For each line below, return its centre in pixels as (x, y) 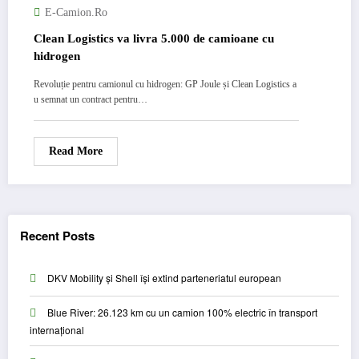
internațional (57, 330)
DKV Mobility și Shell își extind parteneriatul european (164, 278)
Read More (76, 151)
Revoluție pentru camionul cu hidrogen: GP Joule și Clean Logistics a (165, 84)
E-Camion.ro (76, 12)
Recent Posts (57, 235)
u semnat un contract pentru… (91, 99)
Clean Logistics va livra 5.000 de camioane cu (154, 38)
